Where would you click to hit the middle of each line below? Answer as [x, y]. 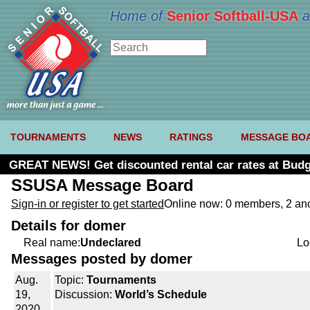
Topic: [71, 280]
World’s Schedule [161, 295]
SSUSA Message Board [102, 185]
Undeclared [111, 243]
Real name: [52, 243]
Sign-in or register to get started [88, 204]
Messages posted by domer [102, 259]
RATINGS [191, 137]
